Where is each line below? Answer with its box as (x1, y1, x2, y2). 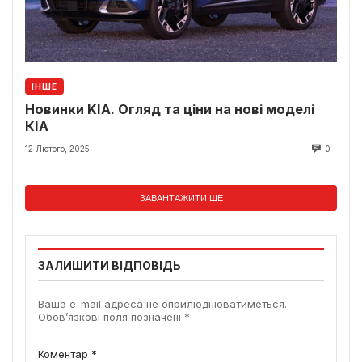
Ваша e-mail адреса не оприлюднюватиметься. (38, 297, 287, 310)
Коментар (38, 347, 91, 360)
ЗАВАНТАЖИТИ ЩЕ (139, 192, 223, 203)
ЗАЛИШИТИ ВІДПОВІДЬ (38, 258, 181, 272)
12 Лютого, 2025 (25, 143, 90, 154)
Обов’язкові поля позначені (38, 309, 184, 323)
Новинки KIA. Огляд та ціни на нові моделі (25, 101, 314, 118)
